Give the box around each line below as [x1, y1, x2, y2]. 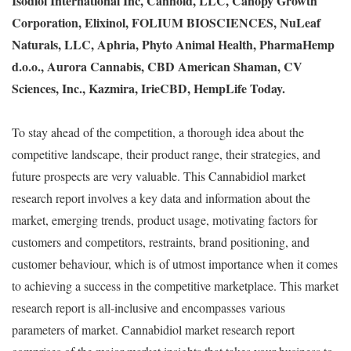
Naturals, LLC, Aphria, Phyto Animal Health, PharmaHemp [12, 34, 335, 53]
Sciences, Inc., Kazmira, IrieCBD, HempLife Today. [12, 78, 285, 97]
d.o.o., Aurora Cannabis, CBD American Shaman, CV [12, 56, 302, 75]
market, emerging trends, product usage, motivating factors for [12, 211, 317, 228]
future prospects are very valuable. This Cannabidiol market [12, 167, 306, 184]
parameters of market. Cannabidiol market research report [12, 320, 295, 338]
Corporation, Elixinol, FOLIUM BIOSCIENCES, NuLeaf [12, 13, 320, 31]
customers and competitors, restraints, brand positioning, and [12, 233, 309, 250]
